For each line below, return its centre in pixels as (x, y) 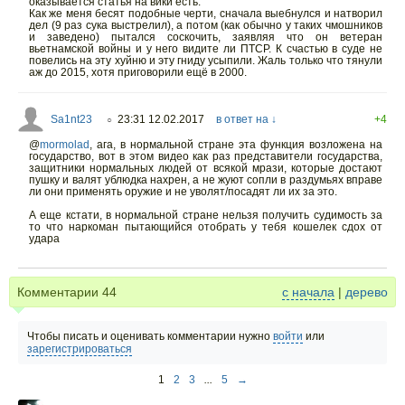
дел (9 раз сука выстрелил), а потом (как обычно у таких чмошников (206, 25)
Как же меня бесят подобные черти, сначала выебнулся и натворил (206, 13)
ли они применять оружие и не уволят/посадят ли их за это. (183, 191)
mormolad (65, 144)
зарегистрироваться (80, 348)
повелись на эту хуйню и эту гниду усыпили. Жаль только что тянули (206, 60)
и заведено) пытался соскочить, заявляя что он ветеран (206, 37)
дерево (367, 292)
